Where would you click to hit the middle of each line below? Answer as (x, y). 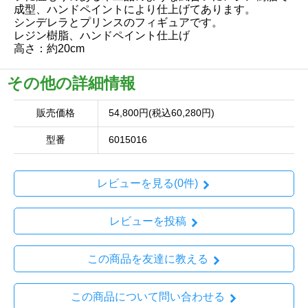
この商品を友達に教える (147, 258)
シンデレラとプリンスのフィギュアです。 (118, 22)
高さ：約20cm (49, 48)
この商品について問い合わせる (147, 296)
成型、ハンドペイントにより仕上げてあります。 (135, 9)
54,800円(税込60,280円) (162, 113)
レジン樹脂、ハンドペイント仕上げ (102, 35)
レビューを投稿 (147, 221)
